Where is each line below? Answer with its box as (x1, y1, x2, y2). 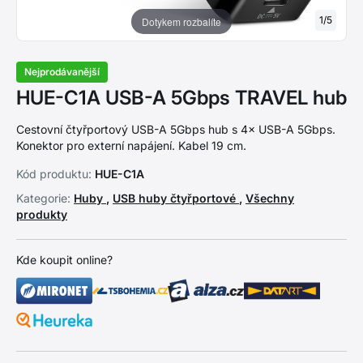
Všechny (246, 191, 294, 205)
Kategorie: (16, 191, 70, 205)
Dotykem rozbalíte (142, 14, 221, 28)
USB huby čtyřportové (113, 191, 239, 205)
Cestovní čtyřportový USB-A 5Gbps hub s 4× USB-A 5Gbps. (16, 122, 335, 136)
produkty (16, 207, 67, 221)
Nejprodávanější (24, 66, 100, 78)
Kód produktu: (16, 167, 92, 181)
